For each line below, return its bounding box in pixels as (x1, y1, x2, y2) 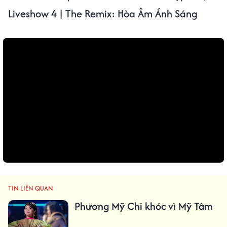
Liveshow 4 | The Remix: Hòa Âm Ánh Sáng (8, 6, 198, 21)
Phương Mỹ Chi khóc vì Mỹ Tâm (74, 198, 213, 213)
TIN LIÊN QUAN (8, 183, 53, 193)
